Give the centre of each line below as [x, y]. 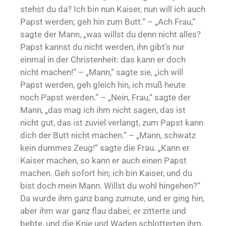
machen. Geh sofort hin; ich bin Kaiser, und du [106, 173]
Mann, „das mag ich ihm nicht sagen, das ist [103, 110]
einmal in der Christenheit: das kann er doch [103, 60]
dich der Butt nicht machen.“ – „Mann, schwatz [108, 135]
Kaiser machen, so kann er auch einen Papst [103, 161]
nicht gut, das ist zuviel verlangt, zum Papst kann [112, 123]
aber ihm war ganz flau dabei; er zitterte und [103, 211]
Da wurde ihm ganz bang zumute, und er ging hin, [112, 199]
